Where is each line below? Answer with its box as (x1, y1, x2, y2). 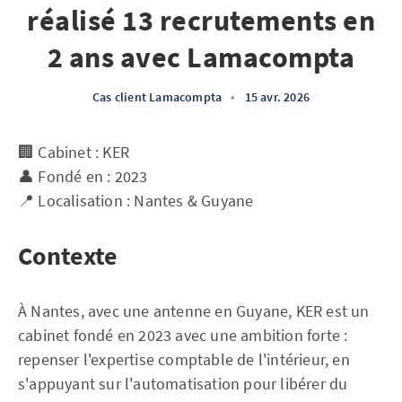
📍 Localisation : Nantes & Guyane (18, 190, 254, 211)
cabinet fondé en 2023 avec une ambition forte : (18, 325, 348, 345)
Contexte (18, 240, 118, 272)
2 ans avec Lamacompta (47, 39, 355, 75)
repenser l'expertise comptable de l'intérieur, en (18, 349, 350, 370)
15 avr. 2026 (244, 89, 310, 105)
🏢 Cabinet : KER (18, 142, 129, 162)
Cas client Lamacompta (92, 89, 223, 105)
